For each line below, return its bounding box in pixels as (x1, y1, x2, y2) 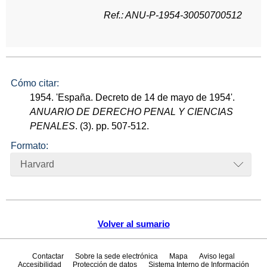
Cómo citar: (11, 78, 59, 89)
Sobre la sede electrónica (74, 252, 158, 260)
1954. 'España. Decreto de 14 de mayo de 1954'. (30, 92, 235, 103)
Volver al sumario (97, 219, 170, 229)
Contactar (32, 252, 64, 260)
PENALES (30, 121, 76, 132)
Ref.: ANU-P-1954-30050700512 (104, 10, 242, 20)
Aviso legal (199, 252, 235, 260)
